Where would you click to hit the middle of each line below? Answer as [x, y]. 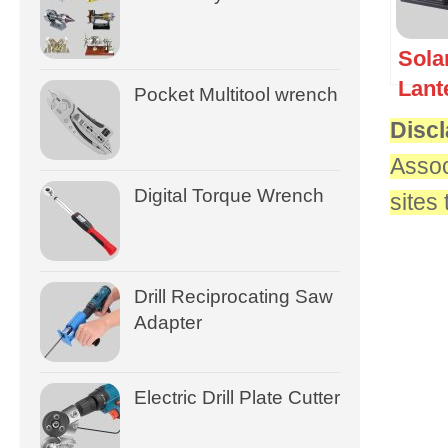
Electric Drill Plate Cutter [237, 397]
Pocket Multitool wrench [236, 94]
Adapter [168, 322]
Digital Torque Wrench [229, 195]
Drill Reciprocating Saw [233, 296]
